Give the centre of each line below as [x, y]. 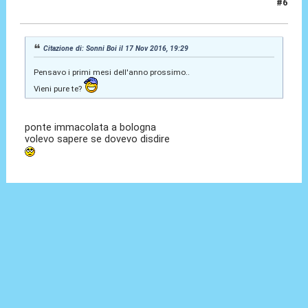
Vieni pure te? [58, 88]
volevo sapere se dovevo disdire [98, 139]
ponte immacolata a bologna [91, 127]
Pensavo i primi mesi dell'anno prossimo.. [111, 72]
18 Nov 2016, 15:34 [62, 8]
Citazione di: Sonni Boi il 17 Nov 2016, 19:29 [116, 48]
